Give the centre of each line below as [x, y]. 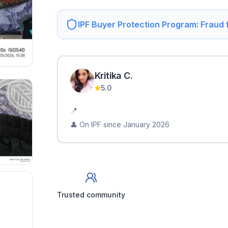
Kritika [108, 76]
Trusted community [91, 195]
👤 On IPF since [96, 124]
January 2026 [146, 124]
